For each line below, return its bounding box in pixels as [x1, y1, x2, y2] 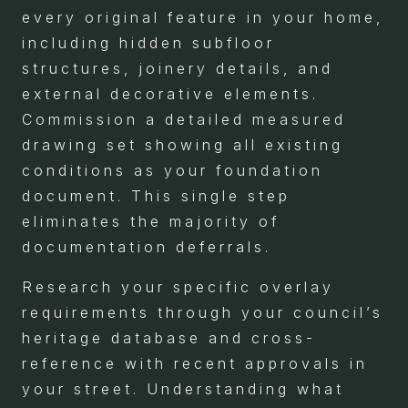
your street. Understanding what [22, 379, 344, 398]
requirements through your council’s [22, 302, 383, 321]
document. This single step [22, 186, 291, 205]
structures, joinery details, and [22, 58, 333, 77]
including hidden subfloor [22, 33, 275, 52]
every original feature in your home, [22, 7, 383, 26]
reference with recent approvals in [22, 353, 368, 372]
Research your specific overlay [22, 277, 334, 296]
